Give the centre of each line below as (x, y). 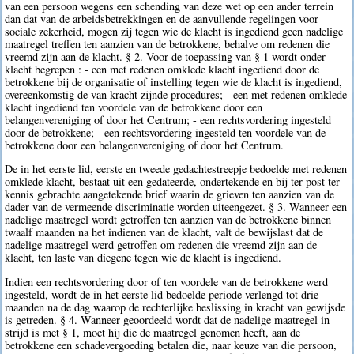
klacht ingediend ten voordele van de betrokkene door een (134, 107)
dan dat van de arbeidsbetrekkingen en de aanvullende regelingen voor (162, 19)
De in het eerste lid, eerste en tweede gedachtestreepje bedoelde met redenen (176, 169)
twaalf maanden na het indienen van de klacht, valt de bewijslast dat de (164, 232)
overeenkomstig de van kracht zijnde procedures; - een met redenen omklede (176, 95)
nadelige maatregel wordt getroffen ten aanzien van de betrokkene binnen (168, 220)
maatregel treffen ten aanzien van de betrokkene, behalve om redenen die (168, 44)
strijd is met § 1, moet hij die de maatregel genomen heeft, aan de (153, 332)
